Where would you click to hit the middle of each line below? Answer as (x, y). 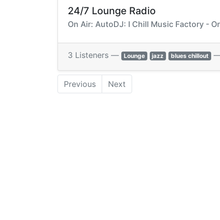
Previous (80, 84)
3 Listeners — (95, 55)
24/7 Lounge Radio (112, 11)
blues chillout (190, 56)
